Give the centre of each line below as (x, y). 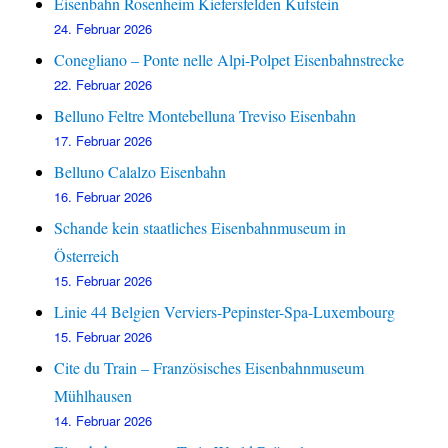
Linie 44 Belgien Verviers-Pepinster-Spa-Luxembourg (225, 312)
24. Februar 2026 (103, 29)
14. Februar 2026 (103, 421)
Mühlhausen (93, 396)
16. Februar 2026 (103, 197)
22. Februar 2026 (103, 85)
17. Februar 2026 (103, 141)
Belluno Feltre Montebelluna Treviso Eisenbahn (205, 116)
